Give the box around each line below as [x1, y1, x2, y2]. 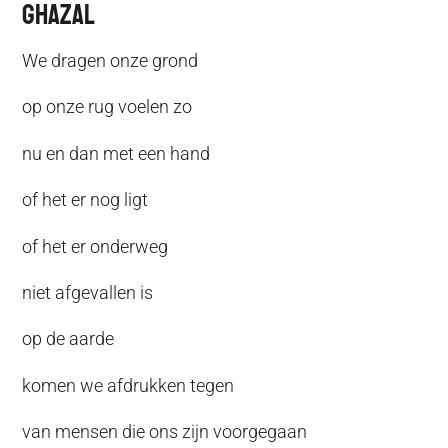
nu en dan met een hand [22, 142, 211, 164]
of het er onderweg [22, 235, 169, 257]
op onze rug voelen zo [22, 96, 193, 118]
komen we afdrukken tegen [22, 374, 235, 396]
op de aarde [22, 328, 115, 350]
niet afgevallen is [22, 281, 154, 303]
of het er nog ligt [22, 189, 149, 211]
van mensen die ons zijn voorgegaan [22, 421, 308, 443]
